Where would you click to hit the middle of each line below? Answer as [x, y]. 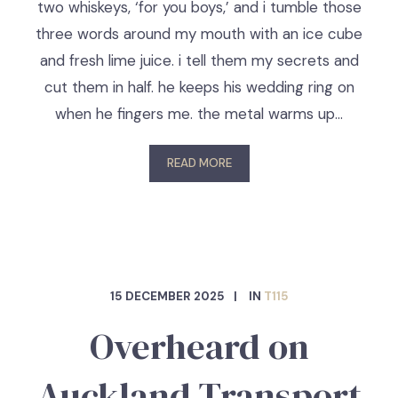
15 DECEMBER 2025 [167, 296]
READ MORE [199, 163]
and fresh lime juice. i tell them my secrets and [199, 60]
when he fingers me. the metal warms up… [199, 114]
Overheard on [199, 346]
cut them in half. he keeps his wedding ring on [199, 87]
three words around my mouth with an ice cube [199, 34]
